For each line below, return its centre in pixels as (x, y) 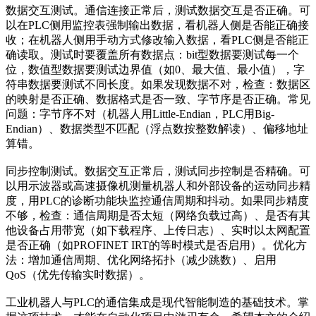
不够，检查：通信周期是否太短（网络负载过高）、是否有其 (158, 215)
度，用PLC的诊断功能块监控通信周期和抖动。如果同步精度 (157, 200)
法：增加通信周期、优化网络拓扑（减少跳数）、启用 (141, 260)
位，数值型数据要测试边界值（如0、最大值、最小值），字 (155, 69)
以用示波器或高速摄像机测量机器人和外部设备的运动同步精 (158, 186)
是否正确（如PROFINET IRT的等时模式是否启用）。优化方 (156, 245)
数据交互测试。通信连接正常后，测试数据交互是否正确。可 (158, 10)
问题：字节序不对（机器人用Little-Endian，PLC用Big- (140, 114)
